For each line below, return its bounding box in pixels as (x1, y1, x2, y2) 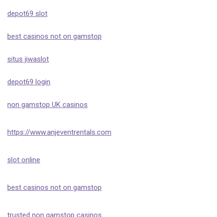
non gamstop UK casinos (7, 100, 88, 109)
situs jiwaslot (7, 55, 49, 63)
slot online (7, 155, 40, 164)
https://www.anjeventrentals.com (7, 128, 111, 137)
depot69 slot (7, 9, 47, 18)
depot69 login (7, 77, 50, 86)
